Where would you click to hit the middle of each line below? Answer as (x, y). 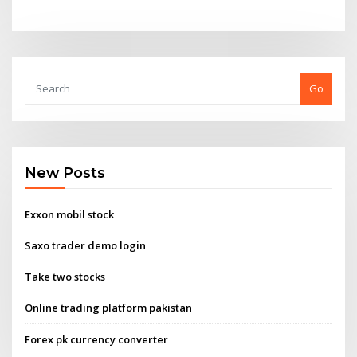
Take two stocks (65, 277)
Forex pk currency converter (97, 339)
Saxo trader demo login (86, 245)
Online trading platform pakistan (109, 308)
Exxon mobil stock (70, 214)
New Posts (65, 173)
